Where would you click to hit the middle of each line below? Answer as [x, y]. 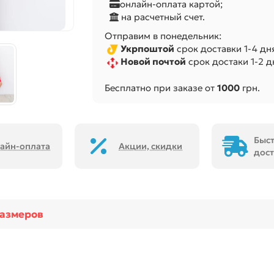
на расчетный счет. [161, 17]
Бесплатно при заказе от [161, 87]
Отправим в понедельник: [163, 36]
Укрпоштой [147, 49]
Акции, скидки [151, 146]
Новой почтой [153, 62]
